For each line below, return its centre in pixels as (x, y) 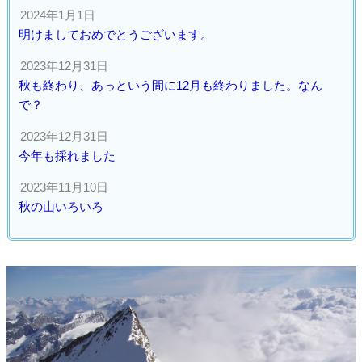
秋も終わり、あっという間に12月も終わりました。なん (170, 86)
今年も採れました (67, 156)
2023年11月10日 (64, 187)
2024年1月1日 (58, 15)
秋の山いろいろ (61, 207)
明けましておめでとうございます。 (115, 35)
